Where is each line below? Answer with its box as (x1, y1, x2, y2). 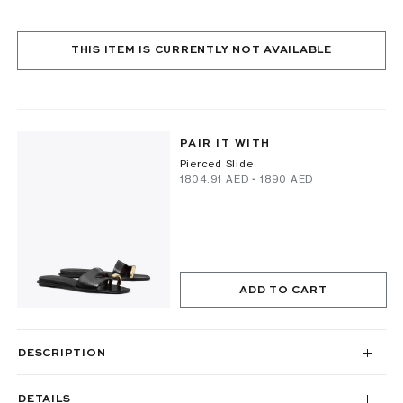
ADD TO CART (239, 284, 327, 296)
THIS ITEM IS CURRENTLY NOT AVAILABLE (70, 45, 332, 56)
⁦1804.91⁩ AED (179, 173, 249, 185)
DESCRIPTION (18, 347, 106, 359)
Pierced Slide (179, 157, 254, 170)
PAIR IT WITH (179, 139, 271, 149)
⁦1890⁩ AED (259, 173, 314, 185)
